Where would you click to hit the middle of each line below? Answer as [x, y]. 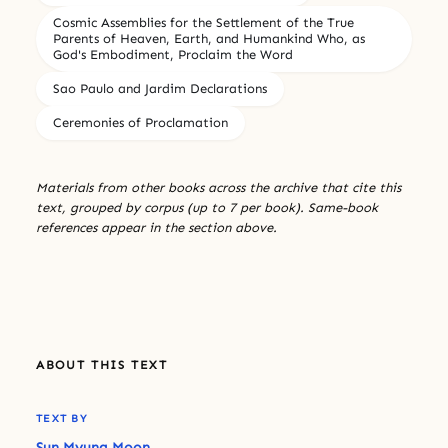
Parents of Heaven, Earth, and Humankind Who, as [209, 38]
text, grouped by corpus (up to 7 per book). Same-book [207, 207]
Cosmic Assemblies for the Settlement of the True [203, 22]
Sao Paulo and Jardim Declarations [160, 88]
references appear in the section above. [156, 227]
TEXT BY [61, 418]
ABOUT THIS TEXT [102, 364]
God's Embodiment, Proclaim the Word [173, 54]
